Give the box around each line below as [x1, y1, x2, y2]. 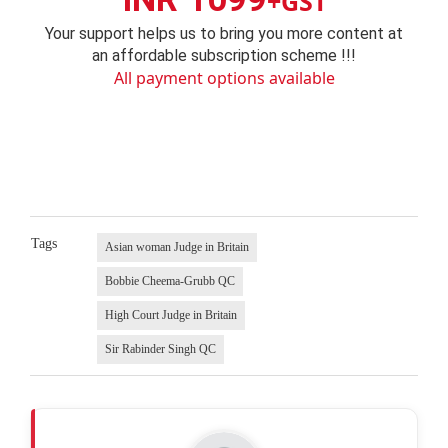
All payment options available [113, 66, 335, 89]
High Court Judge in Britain [104, 308, 237, 323]
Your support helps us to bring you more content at [45, 23, 403, 43]
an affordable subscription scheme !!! [92, 45, 356, 65]
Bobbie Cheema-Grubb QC [104, 274, 235, 289]
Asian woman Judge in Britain [104, 240, 249, 255]
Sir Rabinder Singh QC [104, 342, 216, 357]
